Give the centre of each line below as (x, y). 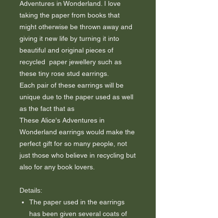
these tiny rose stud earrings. (64, 73)
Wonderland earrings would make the (77, 132)
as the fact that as (48, 109)
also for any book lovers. (57, 167)
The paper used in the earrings (77, 202)
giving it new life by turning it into (69, 38)
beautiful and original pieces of (66, 50)
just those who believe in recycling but (78, 155)
